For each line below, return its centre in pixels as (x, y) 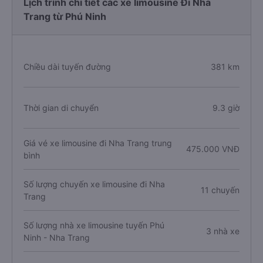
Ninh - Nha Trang (57, 237)
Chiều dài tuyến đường (67, 67)
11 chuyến (220, 190)
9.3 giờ (226, 108)
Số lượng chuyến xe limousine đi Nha (94, 184)
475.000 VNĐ (213, 149)
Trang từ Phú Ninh (65, 16)
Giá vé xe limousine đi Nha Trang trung (98, 143)
